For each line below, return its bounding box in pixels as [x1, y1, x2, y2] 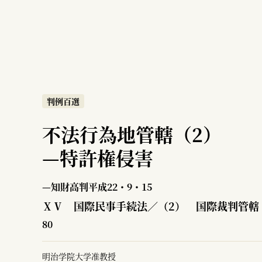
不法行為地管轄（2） [42, 120, 222, 147]
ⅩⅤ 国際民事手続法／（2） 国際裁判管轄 [42, 198, 259, 213]
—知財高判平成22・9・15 [42, 180, 152, 194]
